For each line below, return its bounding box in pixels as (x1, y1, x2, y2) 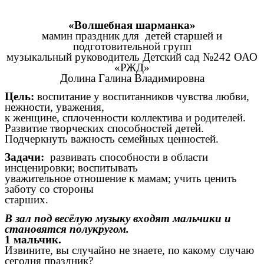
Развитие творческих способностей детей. (5, 122, 204, 135)
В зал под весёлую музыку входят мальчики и (5, 212, 231, 225)
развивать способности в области (44, 151, 208, 164)
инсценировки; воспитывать (5, 161, 138, 174)
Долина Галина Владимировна (60, 71, 204, 84)
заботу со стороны (5, 183, 94, 196)
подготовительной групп (72, 39, 192, 52)
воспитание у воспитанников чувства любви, (34, 90, 249, 103)
